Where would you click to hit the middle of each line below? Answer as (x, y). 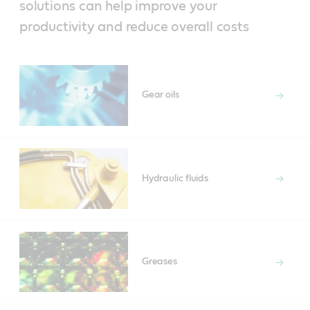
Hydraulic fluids (175, 178)
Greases (159, 262)
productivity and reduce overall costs (134, 27)
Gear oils (160, 95)
